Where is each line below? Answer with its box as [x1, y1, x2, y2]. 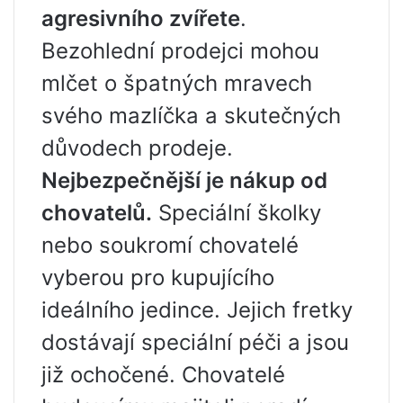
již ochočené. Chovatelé [41, 362, 285, 389]
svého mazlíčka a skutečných [41, 103, 341, 130]
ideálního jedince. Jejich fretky [41, 297, 353, 324]
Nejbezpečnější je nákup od [41, 167, 327, 194]
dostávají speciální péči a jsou [41, 329, 349, 356]
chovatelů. [41, 200, 152, 227]
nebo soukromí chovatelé [41, 232, 299, 259]
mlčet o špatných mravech [41, 70, 312, 97]
